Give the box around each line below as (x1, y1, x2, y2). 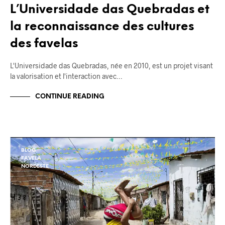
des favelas (10, 38, 78, 51)
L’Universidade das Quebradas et (10, 4, 209, 17)
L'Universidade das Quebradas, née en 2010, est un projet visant (10, 61, 213, 70)
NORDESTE (21, 164, 49, 170)
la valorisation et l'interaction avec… (10, 72, 122, 81)
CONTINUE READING (35, 93, 104, 100)
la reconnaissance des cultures (10, 21, 194, 34)
